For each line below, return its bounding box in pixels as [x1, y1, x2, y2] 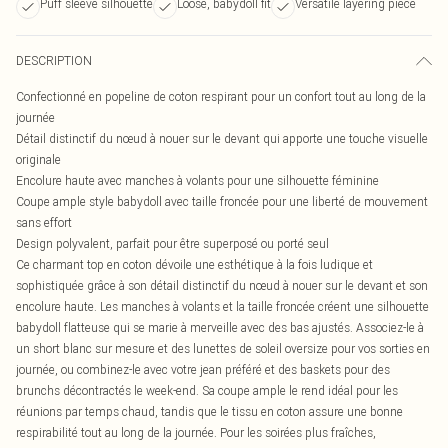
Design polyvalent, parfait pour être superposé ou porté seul [16, 236, 329, 251]
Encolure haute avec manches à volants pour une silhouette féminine [16, 173, 379, 188]
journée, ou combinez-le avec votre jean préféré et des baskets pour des [16, 362, 390, 377]
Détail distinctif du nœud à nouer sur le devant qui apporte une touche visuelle [16, 131, 428, 146]
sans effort [16, 215, 72, 230]
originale [16, 152, 61, 167]
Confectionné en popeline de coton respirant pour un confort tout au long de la [16, 89, 426, 104]
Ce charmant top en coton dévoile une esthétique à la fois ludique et [16, 257, 373, 272]
